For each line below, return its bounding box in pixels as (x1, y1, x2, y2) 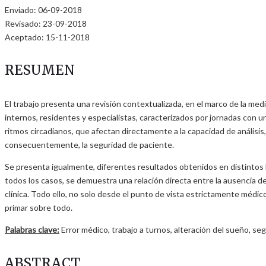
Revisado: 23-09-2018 (5, 18, 87, 28)
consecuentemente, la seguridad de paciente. (5, 140, 174, 150)
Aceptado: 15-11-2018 (5, 31, 90, 42)
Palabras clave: (5, 224, 59, 235)
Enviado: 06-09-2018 (5, 4, 82, 15)
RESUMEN (5, 62, 75, 79)
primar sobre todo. (5, 202, 72, 213)
